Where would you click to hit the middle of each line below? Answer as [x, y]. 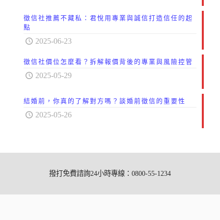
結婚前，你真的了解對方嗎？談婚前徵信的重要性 [105, 101]
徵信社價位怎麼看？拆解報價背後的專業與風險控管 [108, 62]
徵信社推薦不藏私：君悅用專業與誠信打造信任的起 [108, 18]
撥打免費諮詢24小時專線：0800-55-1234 [110, 173]
